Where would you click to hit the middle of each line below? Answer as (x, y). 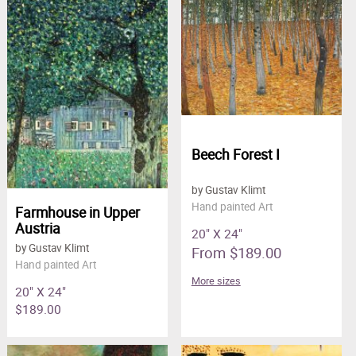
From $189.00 (236, 252)
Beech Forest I (235, 154)
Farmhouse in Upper (77, 213)
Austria (37, 228)
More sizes (216, 281)
